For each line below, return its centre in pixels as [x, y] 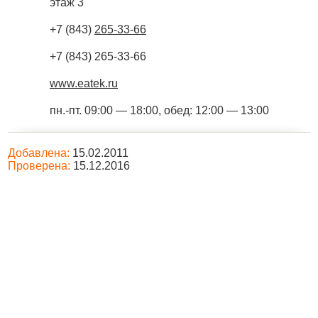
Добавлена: [39, 153]
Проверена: [39, 166]
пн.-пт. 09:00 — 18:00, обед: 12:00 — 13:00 [159, 110]
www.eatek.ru [84, 83]
